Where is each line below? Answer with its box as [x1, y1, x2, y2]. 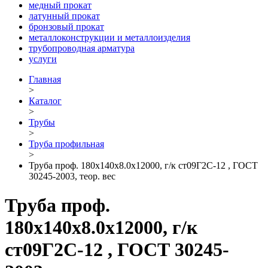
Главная [29, 74, 61, 84]
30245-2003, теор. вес [29, 170, 115, 181]
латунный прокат [29, 10, 100, 21]
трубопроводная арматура [29, 42, 135, 53]
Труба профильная [29, 138, 104, 149]
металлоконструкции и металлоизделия [29, 32, 190, 42]
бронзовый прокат [29, 21, 104, 32]
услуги [29, 53, 57, 64]
